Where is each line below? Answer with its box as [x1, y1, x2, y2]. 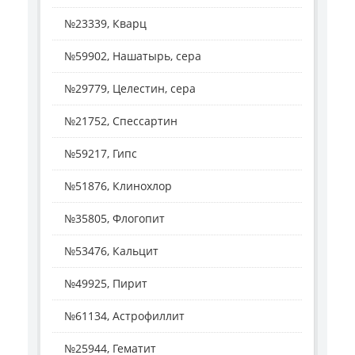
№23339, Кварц [64, 16, 147, 32]
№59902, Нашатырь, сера [64, 48, 201, 64]
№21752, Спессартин [64, 113, 177, 129]
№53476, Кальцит [64, 243, 158, 259]
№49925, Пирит [64, 276, 147, 292]
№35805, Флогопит [64, 211, 165, 227]
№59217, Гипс [64, 146, 137, 162]
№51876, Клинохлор [64, 178, 172, 194]
